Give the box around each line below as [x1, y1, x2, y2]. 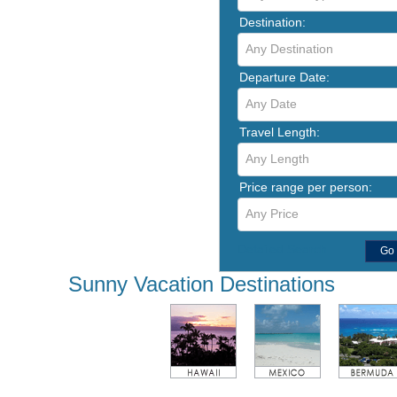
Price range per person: [239, 179, 372, 194]
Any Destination [245, 41, 333, 56]
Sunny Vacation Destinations [68, 271, 335, 296]
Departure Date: [239, 69, 330, 84]
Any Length [245, 151, 309, 166]
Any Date [245, 96, 297, 111]
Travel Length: [239, 124, 320, 139]
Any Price [245, 206, 299, 221]
